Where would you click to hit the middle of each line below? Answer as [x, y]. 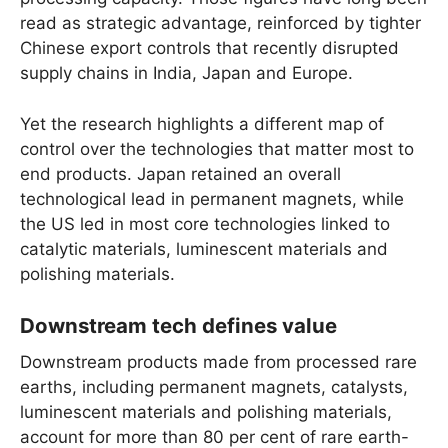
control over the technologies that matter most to [217, 148]
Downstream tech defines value [178, 326]
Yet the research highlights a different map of [202, 123]
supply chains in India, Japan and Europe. [186, 73]
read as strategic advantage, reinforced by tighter [220, 23]
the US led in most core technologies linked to [205, 223]
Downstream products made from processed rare [218, 361]
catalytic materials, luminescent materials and [204, 248]
